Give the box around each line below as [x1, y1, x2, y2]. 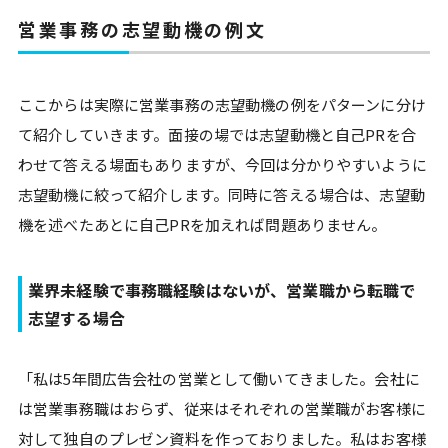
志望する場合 [28, 305, 125, 330]
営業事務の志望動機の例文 [18, 15, 267, 42]
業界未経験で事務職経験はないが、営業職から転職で [28, 277, 416, 302]
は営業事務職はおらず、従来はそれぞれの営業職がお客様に [18, 397, 426, 419]
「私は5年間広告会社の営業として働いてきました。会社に [18, 367, 420, 389]
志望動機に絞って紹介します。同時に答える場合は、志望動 [18, 183, 425, 205]
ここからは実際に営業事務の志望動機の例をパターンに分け [18, 93, 426, 115]
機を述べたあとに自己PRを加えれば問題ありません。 [18, 213, 393, 235]
